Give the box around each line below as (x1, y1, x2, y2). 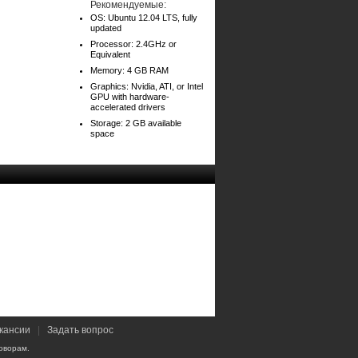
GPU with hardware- (90, 92, 169, 101)
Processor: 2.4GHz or (90, 39, 177, 49)
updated (90, 23, 121, 33)
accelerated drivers (90, 102, 165, 112)
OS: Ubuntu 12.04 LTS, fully (90, 13, 197, 22)
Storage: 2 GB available (90, 118, 181, 128)
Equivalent (90, 50, 130, 59)
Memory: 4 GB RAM (90, 66, 169, 75)
